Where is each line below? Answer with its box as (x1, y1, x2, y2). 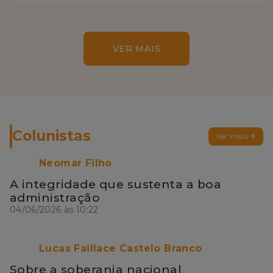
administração (10, 190, 101, 205)
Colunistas (12, 127, 91, 145)
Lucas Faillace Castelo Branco (39, 243, 202, 255)
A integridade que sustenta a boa (10, 177, 222, 191)
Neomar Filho (39, 157, 112, 169)
